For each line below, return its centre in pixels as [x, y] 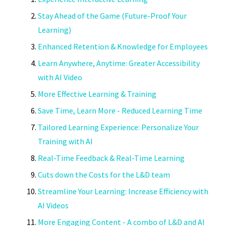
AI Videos [53, 206]
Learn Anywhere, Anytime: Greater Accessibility [119, 63]
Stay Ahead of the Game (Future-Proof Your [112, 16]
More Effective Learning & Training [97, 94]
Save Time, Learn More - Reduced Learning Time [120, 111]
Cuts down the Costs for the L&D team [104, 175]
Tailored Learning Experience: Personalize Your [118, 127]
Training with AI [65, 142]
